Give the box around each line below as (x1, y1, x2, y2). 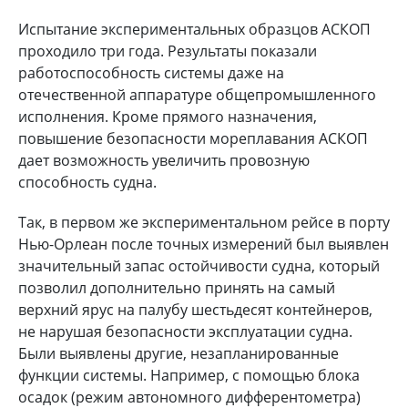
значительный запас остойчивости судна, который (18, 255, 380, 276)
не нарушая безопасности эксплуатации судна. (18, 321, 352, 342)
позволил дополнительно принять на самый (18, 277, 335, 298)
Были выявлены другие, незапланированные (18, 342, 339, 363)
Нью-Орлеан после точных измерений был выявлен (18, 233, 389, 254)
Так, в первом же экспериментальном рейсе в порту (18, 211, 390, 232)
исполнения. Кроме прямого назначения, (18, 106, 317, 127)
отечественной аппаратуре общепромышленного (18, 84, 376, 105)
